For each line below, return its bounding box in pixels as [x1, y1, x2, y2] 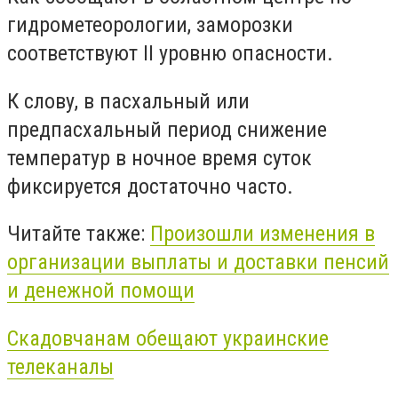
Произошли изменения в [150, 221, 375, 247]
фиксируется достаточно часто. [7, 173, 293, 199]
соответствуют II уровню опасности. [7, 41, 333, 67]
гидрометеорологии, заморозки [7, 12, 293, 38]
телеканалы [7, 354, 114, 379]
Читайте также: [7, 221, 150, 247]
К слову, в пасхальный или [7, 88, 250, 114]
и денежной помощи [7, 278, 195, 304]
